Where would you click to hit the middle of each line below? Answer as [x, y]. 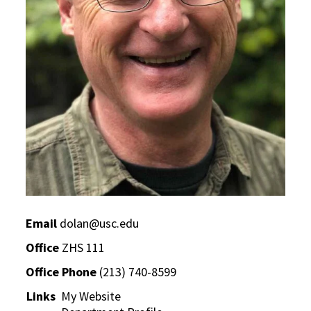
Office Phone [61, 271]
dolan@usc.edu [100, 223]
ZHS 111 [82, 247]
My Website [91, 296]
